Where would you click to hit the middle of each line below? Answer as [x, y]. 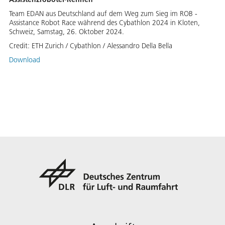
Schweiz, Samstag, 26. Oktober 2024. [67, 31]
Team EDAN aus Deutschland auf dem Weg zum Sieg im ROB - [103, 13]
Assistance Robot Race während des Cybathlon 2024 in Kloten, [104, 22]
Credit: [20, 45]
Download [25, 60]
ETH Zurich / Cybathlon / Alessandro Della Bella [102, 45]
